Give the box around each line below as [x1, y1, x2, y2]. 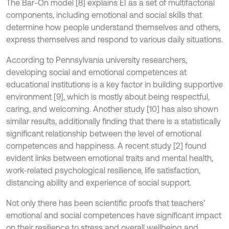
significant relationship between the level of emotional [6, 129, 201, 138]
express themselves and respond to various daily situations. [6, 35, 223, 44]
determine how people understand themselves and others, [6, 22, 220, 32]
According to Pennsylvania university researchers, [6, 55, 187, 64]
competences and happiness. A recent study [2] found [6, 141, 207, 150]
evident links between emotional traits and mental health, [6, 153, 213, 163]
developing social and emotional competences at [6, 67, 187, 77]
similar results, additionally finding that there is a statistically [6, 117, 221, 126]
